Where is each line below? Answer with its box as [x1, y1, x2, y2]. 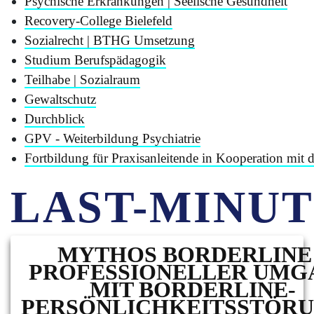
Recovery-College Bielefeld [25, 13, 172, 28]
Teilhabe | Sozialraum [25, 72, 140, 87]
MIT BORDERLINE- [90, 277, 296, 302]
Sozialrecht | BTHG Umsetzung [25, 33, 195, 48]
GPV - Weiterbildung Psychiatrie [25, 131, 200, 146]
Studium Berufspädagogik [25, 53, 166, 67]
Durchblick [25, 111, 85, 126]
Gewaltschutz [25, 92, 96, 107]
